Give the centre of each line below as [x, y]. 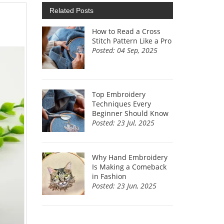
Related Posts [71, 10]
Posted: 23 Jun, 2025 [124, 185]
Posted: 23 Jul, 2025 [123, 122]
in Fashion [109, 176]
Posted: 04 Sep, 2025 [124, 50]
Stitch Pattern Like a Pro [131, 40]
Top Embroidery [118, 94]
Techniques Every [121, 103]
